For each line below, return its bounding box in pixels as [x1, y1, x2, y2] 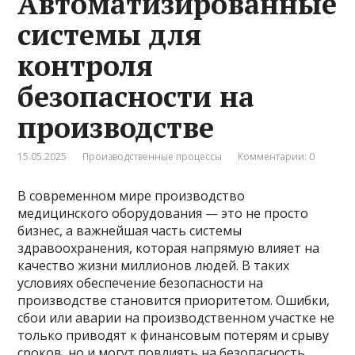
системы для [17, 15, 202, 53]
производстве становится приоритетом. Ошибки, [17, 291, 330, 309]
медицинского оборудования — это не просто [17, 204, 309, 222]
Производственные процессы [82, 149, 223, 163]
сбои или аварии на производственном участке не [17, 308, 335, 326]
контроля [17, 46, 154, 84]
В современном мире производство [17, 186, 246, 204]
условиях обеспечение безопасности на [17, 273, 264, 292]
